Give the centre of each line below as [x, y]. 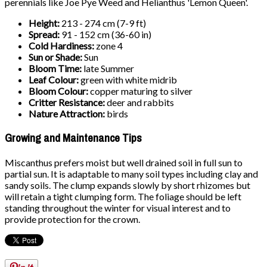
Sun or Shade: [56, 57]
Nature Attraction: [68, 114]
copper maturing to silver [141, 91]
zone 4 [109, 46]
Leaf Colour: [55, 80]
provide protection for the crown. [72, 219]
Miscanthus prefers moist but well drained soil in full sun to [124, 162]
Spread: [45, 35]
